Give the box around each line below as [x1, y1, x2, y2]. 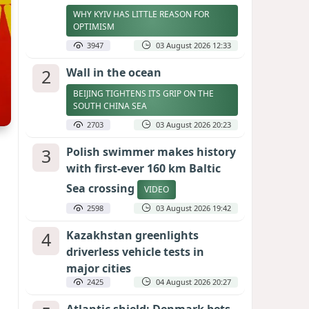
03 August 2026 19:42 [156, 203, 231, 213]
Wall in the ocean [66, 65, 161, 80]
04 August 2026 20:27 [156, 277, 231, 287]
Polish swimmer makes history [66, 144, 236, 159]
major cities [66, 261, 131, 276]
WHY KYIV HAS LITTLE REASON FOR [73, 8, 209, 20]
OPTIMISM [73, 21, 117, 32]
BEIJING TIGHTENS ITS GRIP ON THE [73, 88, 214, 99]
